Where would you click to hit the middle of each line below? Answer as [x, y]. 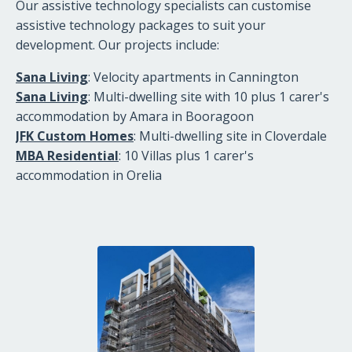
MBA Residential [67, 155]
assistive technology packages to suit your [141, 25]
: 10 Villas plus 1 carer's [186, 155]
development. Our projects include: [117, 44]
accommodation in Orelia [89, 175]
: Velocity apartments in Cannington [193, 77]
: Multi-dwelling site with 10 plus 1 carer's [209, 96]
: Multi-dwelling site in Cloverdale [230, 136]
